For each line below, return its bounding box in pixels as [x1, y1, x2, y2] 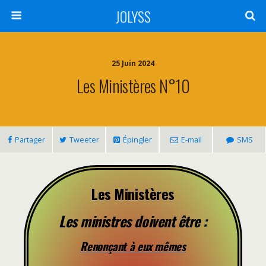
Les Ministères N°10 [76, 73, 190, 98]
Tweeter [69, 134, 99, 145]
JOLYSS [115, 5, 151, 27]
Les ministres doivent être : [59, 210, 207, 232]
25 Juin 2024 [112, 58, 154, 68]
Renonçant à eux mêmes [80, 238, 186, 254]
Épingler [122, 134, 152, 145]
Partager [14, 134, 45, 145]
